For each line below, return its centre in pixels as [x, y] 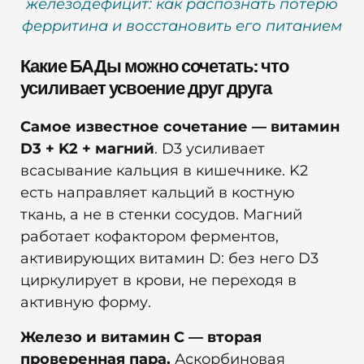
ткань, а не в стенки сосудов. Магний [161, 215]
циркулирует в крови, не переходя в [158, 281]
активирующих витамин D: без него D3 [169, 259]
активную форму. [86, 303]
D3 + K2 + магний [87, 149]
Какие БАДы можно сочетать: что [154, 66]
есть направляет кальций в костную [158, 193]
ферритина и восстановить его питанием [182, 26]
